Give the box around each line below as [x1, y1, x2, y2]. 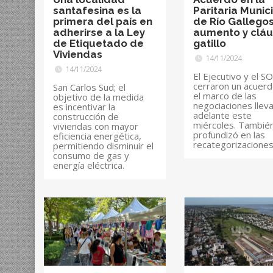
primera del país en [53, 15, 152, 27]
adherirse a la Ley [53, 26, 145, 38]
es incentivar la [53, 100, 115, 113]
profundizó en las [193, 128, 266, 141]
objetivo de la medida [53, 90, 144, 103]
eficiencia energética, [53, 129, 141, 142]
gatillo [193, 37, 227, 49]
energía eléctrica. [53, 158, 124, 171]
